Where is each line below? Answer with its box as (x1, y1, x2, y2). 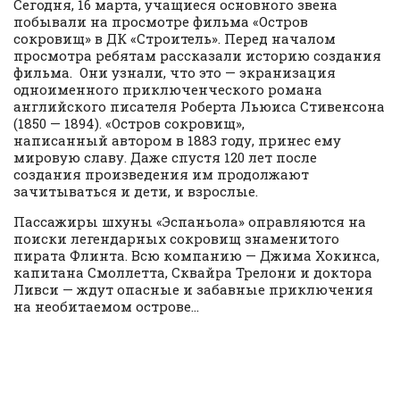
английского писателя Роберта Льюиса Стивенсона (13, 96, 385, 115)
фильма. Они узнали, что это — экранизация (13, 62, 336, 81)
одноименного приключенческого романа (13, 79, 322, 98)
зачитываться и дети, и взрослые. (13, 181, 258, 200)
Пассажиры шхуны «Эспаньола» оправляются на (13, 212, 366, 230)
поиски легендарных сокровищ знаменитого (13, 229, 339, 247)
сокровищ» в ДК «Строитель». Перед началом (13, 29, 336, 47)
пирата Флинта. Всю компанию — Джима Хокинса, (13, 246, 379, 264)
